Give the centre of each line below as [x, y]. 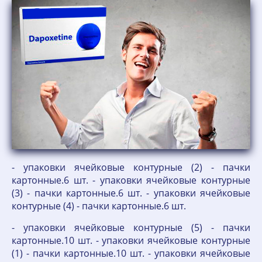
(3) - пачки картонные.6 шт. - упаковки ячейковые [131, 193]
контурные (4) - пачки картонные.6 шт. [99, 206]
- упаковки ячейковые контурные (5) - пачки [131, 227]
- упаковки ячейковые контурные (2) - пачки [131, 167]
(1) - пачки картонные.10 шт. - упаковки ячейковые [131, 253]
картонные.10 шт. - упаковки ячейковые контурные [131, 240]
